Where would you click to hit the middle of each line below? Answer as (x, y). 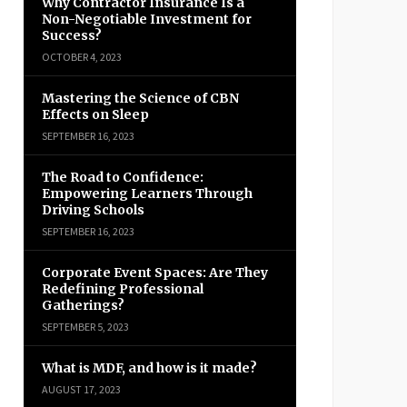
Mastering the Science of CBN (140, 98)
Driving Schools (93, 210)
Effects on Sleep (95, 114)
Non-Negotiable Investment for (147, 19)
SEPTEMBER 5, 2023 (85, 327)
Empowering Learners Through (147, 194)
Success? (72, 35)
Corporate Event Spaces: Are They (155, 273)
